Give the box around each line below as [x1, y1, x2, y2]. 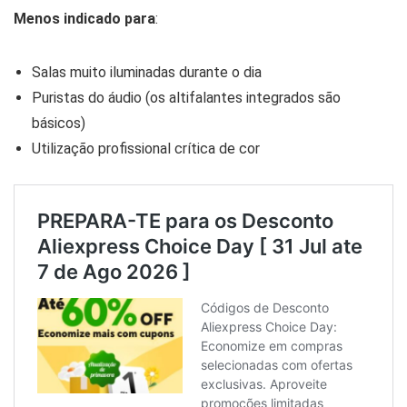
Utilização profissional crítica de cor [32, 139, 260, 157]
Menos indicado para [14, 9, 155, 27]
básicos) [32, 114, 85, 132]
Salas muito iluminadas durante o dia [32, 63, 262, 81]
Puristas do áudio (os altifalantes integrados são [32, 88, 341, 106]
